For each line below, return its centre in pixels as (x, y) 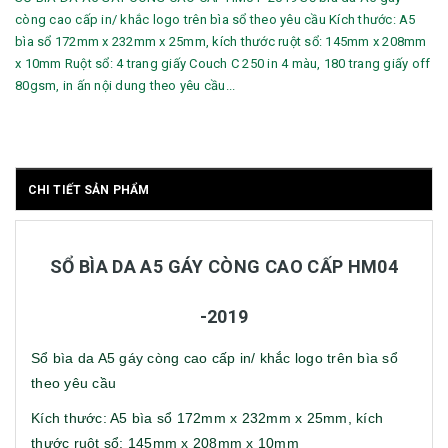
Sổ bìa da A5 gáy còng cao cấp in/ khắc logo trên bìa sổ (214, 358)
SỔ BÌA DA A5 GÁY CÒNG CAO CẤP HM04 (224, 267)
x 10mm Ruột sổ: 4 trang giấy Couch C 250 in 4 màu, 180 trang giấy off (223, 64)
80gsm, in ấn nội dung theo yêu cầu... (125, 86)
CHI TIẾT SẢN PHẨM (89, 190)
